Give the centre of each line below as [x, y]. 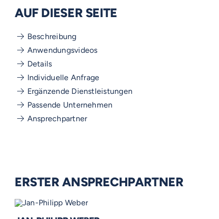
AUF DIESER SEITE [66, 13]
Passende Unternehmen [70, 105]
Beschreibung [52, 36]
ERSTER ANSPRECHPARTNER [99, 182]
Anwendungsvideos [62, 50]
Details [40, 64]
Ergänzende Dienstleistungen [80, 91]
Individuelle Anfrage [63, 77]
